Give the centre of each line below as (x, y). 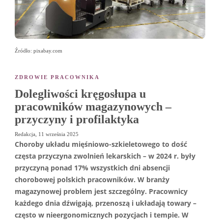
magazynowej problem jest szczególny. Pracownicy (101, 191)
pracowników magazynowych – (93, 106)
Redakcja (25, 134)
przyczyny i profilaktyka (77, 119)
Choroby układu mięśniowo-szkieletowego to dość (101, 144)
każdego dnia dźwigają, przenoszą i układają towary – (106, 203)
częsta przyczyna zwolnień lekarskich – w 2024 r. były (105, 156)
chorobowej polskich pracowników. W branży (92, 179)
